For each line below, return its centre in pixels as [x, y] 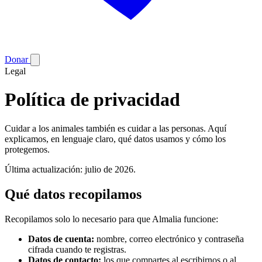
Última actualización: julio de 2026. [70, 169]
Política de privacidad [92, 100]
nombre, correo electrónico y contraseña [169, 239]
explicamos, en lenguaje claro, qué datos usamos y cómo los [115, 139]
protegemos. [27, 149]
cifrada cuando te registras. [77, 249]
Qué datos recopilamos [73, 194]
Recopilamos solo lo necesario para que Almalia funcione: [111, 219]
